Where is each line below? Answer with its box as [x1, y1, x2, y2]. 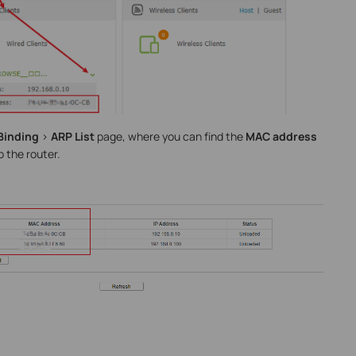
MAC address [245, 128, 317, 144]
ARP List [50, 128, 95, 144]
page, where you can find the [94, 128, 246, 144]
